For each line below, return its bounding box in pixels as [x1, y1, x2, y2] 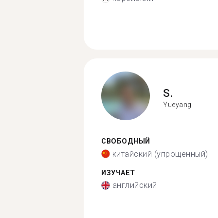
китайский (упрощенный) [112, 149, 208, 159]
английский [112, 181, 157, 190]
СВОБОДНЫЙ [101, 137, 150, 145]
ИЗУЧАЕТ [101, 168, 135, 177]
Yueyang [163, 100, 192, 109]
